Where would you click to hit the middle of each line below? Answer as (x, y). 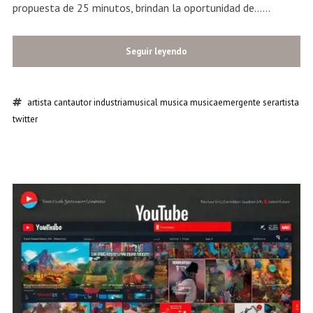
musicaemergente (225, 103)
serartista (281, 103)
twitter (25, 119)
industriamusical (125, 103)
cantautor (72, 103)
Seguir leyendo (156, 52)
